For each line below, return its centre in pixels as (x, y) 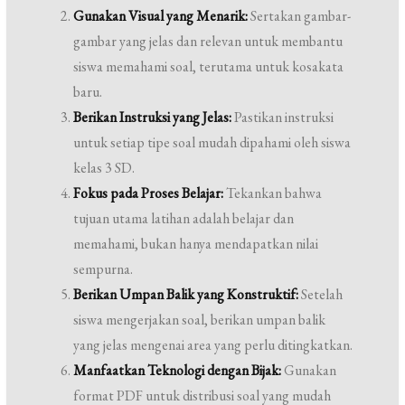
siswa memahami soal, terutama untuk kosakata (209, 66)
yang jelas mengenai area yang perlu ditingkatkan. (213, 345)
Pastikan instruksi (283, 117)
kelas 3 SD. (104, 168)
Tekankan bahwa (273, 193)
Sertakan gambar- (300, 16)
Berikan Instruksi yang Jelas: (153, 117)
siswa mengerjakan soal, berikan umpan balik (200, 320)
